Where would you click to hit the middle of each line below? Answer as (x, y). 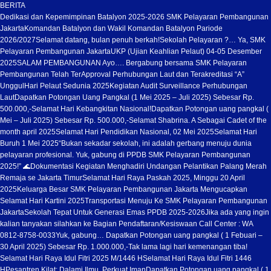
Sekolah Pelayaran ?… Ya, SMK (213, 40)
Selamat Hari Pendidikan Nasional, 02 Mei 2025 (135, 132)
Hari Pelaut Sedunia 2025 (67, 86)
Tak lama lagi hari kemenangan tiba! (188, 247)
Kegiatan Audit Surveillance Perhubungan (178, 86)
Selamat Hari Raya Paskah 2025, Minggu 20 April (164, 178)
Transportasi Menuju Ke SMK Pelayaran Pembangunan (176, 201)
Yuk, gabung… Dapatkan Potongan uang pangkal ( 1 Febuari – (159, 235)
